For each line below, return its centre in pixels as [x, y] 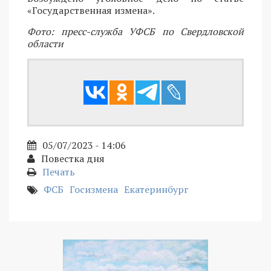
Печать [59, 172]
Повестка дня [73, 159]
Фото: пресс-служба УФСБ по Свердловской [135, 32]
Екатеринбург [156, 190]
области [45, 44]
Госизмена [94, 190]
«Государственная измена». [91, 11]
